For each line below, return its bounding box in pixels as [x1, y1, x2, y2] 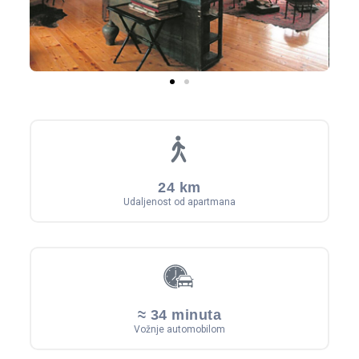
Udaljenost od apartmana [123, 196, 236, 208]
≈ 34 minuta [137, 307, 222, 324]
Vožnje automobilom [134, 324, 225, 336]
